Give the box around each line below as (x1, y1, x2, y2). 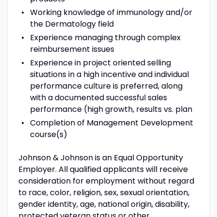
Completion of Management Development (30, 117, 193, 128)
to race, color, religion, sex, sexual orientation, (18, 186, 189, 198)
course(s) (30, 128, 67, 140)
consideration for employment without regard (18, 175, 194, 186)
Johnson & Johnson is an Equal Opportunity (18, 152, 183, 163)
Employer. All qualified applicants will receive (18, 163, 188, 175)
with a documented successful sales (30, 92, 167, 103)
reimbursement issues (30, 43, 114, 55)
